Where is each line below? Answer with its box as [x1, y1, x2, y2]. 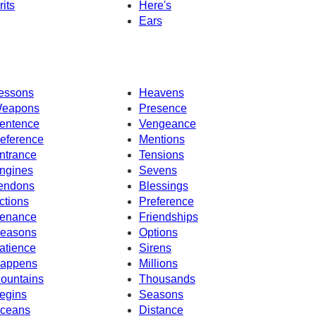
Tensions [138, 148, 184, 161]
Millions [138, 257, 178, 269]
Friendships [138, 210, 198, 223]
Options [138, 226, 178, 238]
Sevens [138, 164, 177, 176]
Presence [138, 102, 187, 114]
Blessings [138, 179, 188, 192]
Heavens [138, 86, 184, 99]
